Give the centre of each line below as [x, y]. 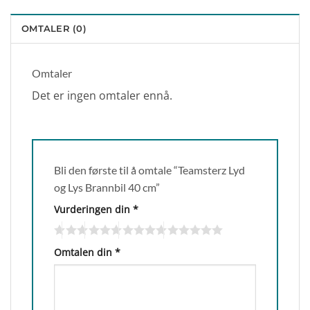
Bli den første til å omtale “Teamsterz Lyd [149, 170]
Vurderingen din [93, 210]
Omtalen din [84, 253]
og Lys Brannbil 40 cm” [108, 188]
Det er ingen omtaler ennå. [102, 95]
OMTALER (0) [54, 28]
